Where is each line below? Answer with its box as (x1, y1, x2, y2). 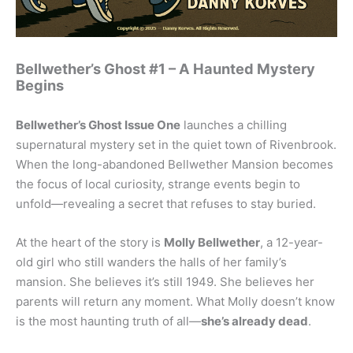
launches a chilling (180, 117, 287, 133)
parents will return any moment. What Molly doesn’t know (16, 294, 335, 310)
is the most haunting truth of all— (16, 314, 201, 329)
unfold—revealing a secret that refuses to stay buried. (16, 196, 316, 212)
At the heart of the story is (16, 235, 164, 251)
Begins (16, 76, 64, 94)
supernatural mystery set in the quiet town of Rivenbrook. (16, 137, 336, 153)
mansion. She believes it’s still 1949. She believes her (16, 274, 314, 290)
